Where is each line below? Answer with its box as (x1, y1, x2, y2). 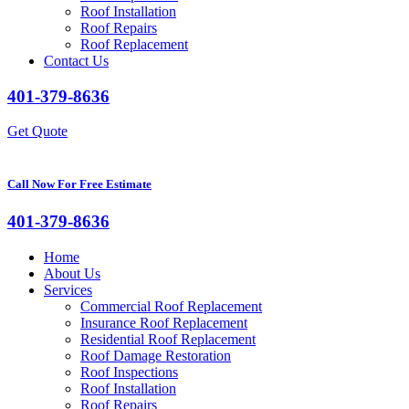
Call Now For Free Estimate (7, 176, 152, 191)
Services (44, 281, 92, 298)
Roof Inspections (80, 363, 178, 380)
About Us (44, 265, 100, 281)
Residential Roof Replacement (80, 330, 256, 347)
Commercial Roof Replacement (80, 298, 262, 314)
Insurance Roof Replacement (80, 314, 247, 330)
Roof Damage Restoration (80, 347, 231, 363)
